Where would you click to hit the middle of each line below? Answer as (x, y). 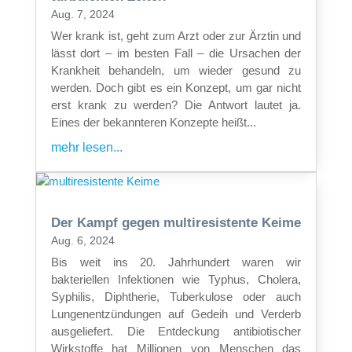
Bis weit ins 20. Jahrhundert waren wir (176, 262)
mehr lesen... (86, 147)
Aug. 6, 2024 (82, 240)
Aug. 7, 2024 (82, 14)
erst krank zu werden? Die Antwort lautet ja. (176, 104)
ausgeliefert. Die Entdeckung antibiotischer (176, 331)
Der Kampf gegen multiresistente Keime (176, 222)
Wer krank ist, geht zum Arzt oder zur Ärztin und (176, 35)
